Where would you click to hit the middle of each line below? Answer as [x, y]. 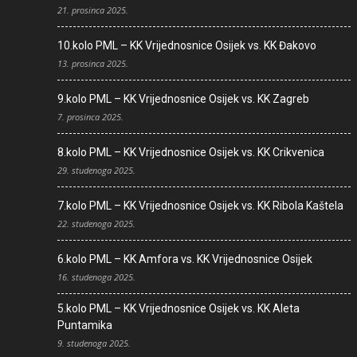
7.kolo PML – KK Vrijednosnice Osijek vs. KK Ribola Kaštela [200, 205]
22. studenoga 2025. [96, 223]
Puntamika [85, 325]
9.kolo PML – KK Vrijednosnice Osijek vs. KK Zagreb [183, 98]
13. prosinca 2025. [93, 63]
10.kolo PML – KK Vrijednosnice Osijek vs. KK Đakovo [187, 45]
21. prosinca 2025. [93, 10]
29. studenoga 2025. [96, 170]
